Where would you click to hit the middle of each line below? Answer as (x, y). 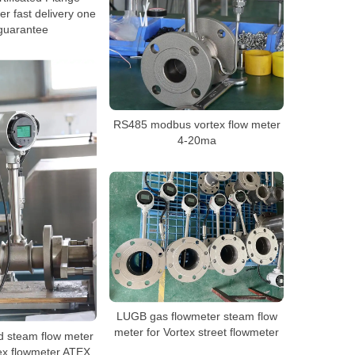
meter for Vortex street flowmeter (197, 332)
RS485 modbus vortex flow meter (197, 125)
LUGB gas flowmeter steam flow (197, 317)
